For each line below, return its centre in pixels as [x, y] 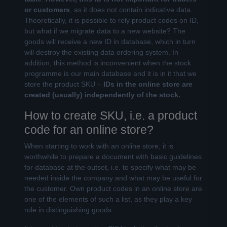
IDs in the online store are [148, 84]
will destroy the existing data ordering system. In [101, 52]
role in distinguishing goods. [69, 210]
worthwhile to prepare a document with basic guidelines [113, 157]
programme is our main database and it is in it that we [110, 73]
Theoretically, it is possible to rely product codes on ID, [111, 20]
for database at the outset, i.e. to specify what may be [110, 167]
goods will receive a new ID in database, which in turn [110, 42]
